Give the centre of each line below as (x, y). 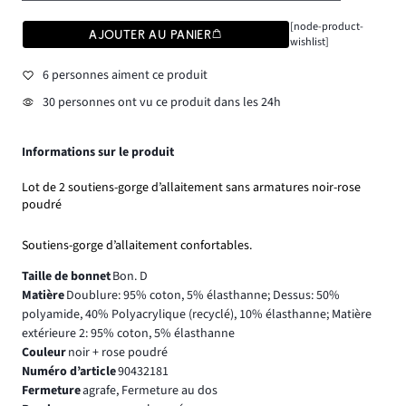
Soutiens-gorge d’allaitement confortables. (137, 246)
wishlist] (309, 42)
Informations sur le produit (98, 152)
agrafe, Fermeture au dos (150, 391)
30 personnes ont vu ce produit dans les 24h (161, 102)
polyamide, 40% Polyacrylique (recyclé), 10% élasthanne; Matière (197, 315)
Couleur (44, 353)
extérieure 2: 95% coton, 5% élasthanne (128, 334)
